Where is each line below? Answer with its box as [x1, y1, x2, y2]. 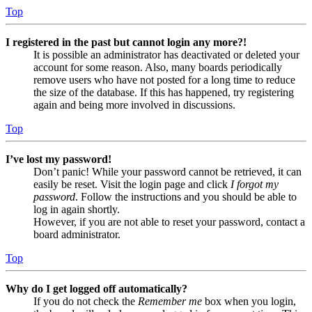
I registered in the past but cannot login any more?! [6, 36, 247, 48]
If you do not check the [33, 295, 138, 307]
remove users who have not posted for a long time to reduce [33, 73, 295, 86]
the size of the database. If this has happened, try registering [33, 86, 294, 98]
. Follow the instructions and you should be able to [75, 190, 297, 203]
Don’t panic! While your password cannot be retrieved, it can [33, 165, 302, 178]
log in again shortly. [33, 203, 120, 215]
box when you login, [202, 295, 296, 307]
